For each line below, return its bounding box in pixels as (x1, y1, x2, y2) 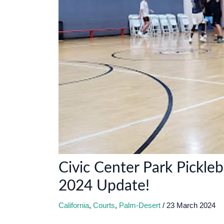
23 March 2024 (166, 201, 215, 210)
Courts (93, 201, 115, 210)
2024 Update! (58, 178, 149, 194)
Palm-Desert (119, 201, 160, 210)
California (58, 201, 89, 210)
